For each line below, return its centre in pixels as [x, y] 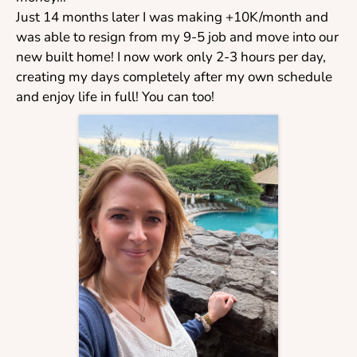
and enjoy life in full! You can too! [115, 97]
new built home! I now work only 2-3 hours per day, [171, 57]
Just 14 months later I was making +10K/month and [172, 17]
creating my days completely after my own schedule [174, 77]
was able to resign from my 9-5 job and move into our [177, 37]
